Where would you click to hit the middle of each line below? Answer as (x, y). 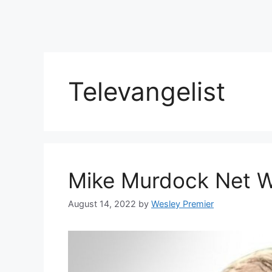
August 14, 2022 (102, 204)
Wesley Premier (182, 204)
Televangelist (147, 92)
